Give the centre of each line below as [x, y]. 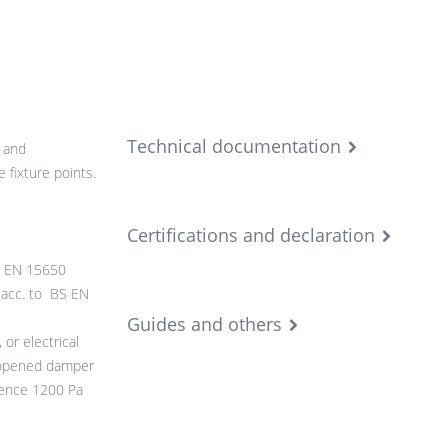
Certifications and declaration [251, 235]
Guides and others [204, 324]
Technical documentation [234, 146]
